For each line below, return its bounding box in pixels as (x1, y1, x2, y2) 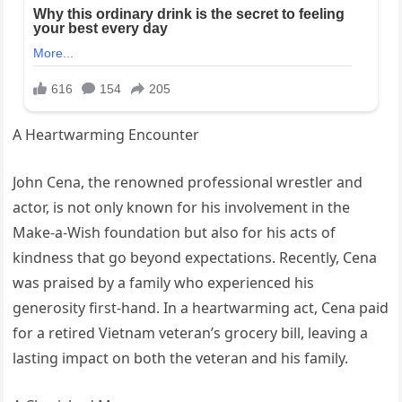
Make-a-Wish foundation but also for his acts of (13, 223, 336, 243)
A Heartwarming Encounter (13, 125, 200, 145)
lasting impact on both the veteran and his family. (13, 348, 349, 369)
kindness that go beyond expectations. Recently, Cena (13, 248, 378, 268)
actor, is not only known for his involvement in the (13, 197, 351, 218)
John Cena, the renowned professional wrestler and (13, 172, 363, 193)
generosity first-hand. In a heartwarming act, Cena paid (13, 298, 389, 319)
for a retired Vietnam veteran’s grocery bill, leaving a (13, 323, 369, 344)
